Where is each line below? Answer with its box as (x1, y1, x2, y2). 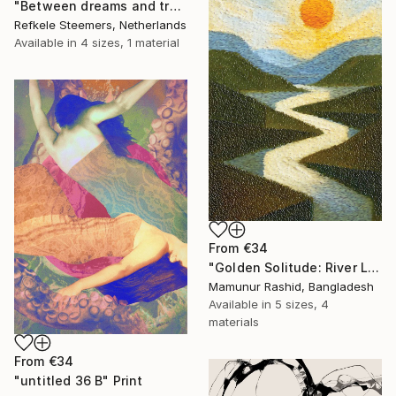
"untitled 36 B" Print (14, 373, 143, 389)
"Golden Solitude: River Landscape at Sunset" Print (368, 259, 380, 275)
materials (209, 314, 259, 329)
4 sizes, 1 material (80, 35, 179, 50)
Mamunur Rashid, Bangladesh (209, 278, 374, 293)
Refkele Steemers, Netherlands (14, 18, 187, 33)
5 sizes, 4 (275, 296, 329, 311)
